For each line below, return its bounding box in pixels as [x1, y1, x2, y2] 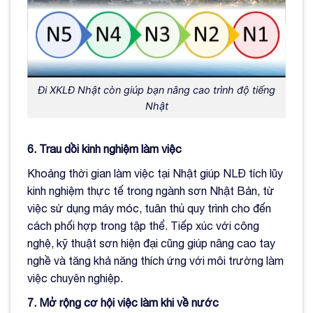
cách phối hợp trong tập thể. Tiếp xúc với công [27, 219, 259, 232]
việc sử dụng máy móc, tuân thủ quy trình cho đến [27, 201, 271, 214]
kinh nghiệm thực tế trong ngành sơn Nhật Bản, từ [27, 184, 275, 197]
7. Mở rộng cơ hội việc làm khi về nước [27, 296, 219, 309]
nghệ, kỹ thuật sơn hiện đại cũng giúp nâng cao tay [27, 236, 275, 249]
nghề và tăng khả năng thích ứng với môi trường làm [27, 254, 284, 267]
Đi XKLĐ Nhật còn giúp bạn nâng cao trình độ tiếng [38, 83, 275, 96]
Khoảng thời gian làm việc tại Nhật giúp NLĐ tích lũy [27, 166, 283, 180]
